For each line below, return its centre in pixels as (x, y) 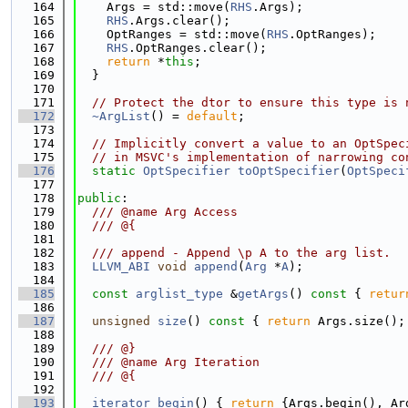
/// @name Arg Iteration (168, 362)
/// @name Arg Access (158, 212)
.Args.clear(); (179, 20)
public (99, 198)
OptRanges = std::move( (172, 34)
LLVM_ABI (121, 266)
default (212, 116)
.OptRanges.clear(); (198, 48)
